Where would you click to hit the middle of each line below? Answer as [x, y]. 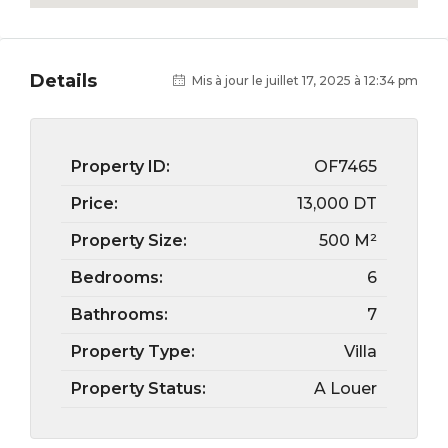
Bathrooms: [119, 314]
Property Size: [129, 240]
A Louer [345, 388]
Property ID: [120, 166]
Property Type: [133, 351]
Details [63, 80]
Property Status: [138, 388]
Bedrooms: [117, 277]
